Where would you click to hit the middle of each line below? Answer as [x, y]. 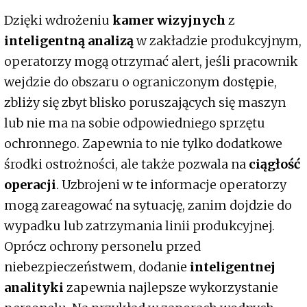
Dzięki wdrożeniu [58, 20]
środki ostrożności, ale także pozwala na [126, 164]
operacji [30, 184]
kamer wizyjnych [169, 20]
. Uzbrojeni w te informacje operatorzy [171, 184]
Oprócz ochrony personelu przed [102, 246]
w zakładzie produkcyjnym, [218, 40]
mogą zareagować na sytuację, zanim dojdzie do [148, 205]
